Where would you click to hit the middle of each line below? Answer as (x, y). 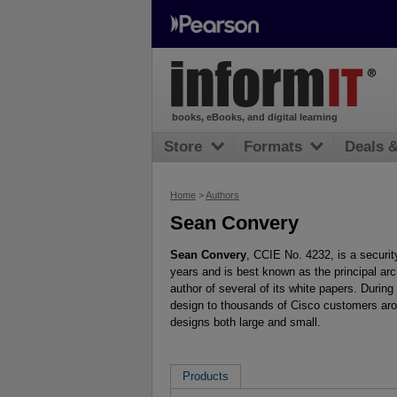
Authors (222, 195)
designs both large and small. (245, 322)
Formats (273, 147)
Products (205, 377)
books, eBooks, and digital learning (254, 117)
